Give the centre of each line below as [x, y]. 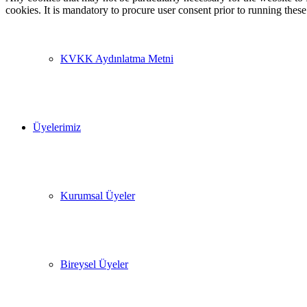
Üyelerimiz [57, 127]
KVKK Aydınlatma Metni [117, 59]
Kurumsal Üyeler [98, 196]
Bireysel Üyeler [94, 264]
